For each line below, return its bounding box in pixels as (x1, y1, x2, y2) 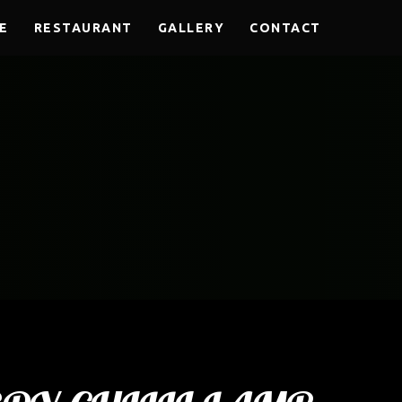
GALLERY (157, 21, 224, 35)
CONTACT (249, 21, 321, 35)
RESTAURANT (33, 21, 133, 35)
